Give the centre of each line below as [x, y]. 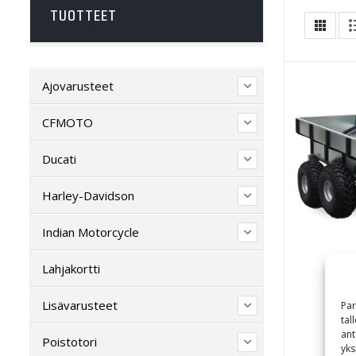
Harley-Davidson [88, 195]
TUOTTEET [83, 15]
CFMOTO [68, 122]
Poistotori [70, 341]
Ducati [59, 159]
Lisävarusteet [80, 305]
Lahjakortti [71, 268]
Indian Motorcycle [91, 232]
